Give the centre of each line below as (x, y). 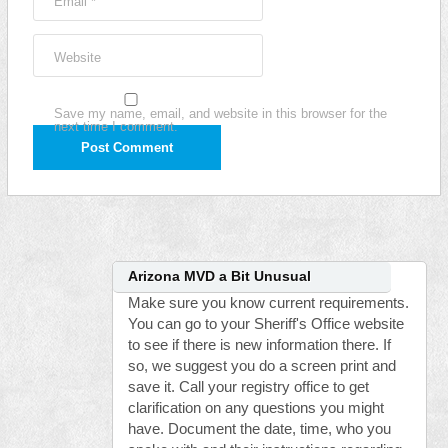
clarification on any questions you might (256, 408)
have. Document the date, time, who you (260, 429)
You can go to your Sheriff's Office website (266, 324)
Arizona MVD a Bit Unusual (220, 276)
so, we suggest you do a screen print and (262, 366)
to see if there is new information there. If (260, 345)
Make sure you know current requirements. (269, 303)
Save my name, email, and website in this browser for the (220, 113)
